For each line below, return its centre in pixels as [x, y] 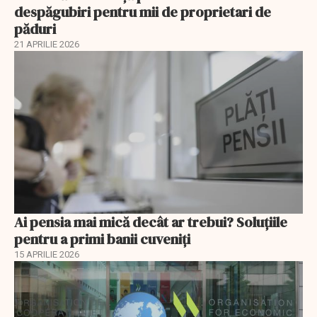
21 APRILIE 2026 [47, 45]
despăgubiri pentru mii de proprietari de [143, 12]
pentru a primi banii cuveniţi [102, 239]
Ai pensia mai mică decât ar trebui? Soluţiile [151, 222]
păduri [35, 29]
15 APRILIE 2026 [47, 254]
